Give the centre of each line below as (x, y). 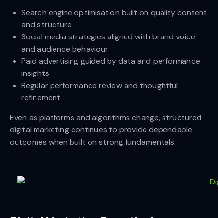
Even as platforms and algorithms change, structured (106, 118)
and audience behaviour (65, 49)
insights (35, 73)
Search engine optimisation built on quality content (114, 13)
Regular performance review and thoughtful (100, 86)
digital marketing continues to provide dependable (101, 130)
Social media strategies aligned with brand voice (108, 37)
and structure (47, 25)
